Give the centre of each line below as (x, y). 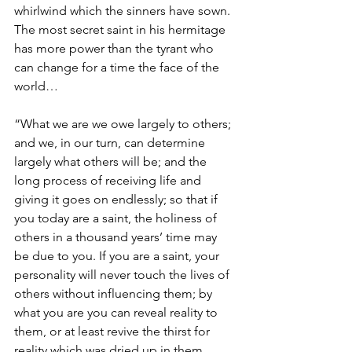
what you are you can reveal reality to (117, 313)
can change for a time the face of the (118, 68)
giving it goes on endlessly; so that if (117, 200)
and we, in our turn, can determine (111, 143)
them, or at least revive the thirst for (114, 332)
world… (36, 86)
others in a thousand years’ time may (117, 237)
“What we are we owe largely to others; (124, 124)
